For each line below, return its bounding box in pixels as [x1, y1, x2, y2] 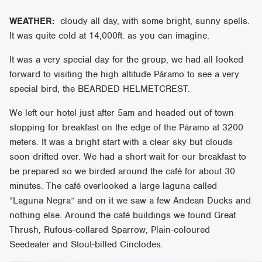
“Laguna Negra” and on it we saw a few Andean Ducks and [9, 194, 251, 206]
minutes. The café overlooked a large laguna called [9, 180, 218, 192]
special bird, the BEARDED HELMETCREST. [9, 82, 191, 95]
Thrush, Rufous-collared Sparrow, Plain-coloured [9, 223, 211, 236]
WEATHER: [9, 15, 55, 27]
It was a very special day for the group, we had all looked [9, 53, 244, 65]
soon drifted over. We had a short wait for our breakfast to [9, 150, 247, 163]
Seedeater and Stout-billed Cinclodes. [9, 238, 164, 250]
